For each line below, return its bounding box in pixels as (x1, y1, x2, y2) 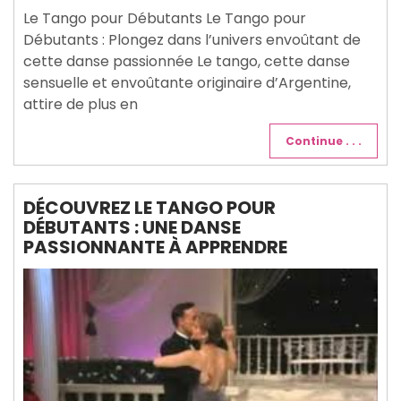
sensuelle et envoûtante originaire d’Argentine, (23, 72, 351, 93)
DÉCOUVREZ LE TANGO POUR (23, 194, 276, 220)
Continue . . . (286, 132, 362, 149)
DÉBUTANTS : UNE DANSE (23, 214, 241, 240)
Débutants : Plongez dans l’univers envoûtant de (23, 29, 361, 50)
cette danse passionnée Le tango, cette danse (23, 50, 350, 72)
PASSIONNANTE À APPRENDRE (23, 234, 287, 260)
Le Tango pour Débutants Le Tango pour (23, 7, 306, 29)
